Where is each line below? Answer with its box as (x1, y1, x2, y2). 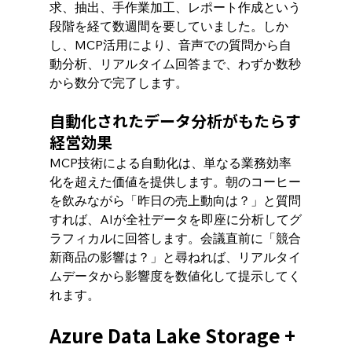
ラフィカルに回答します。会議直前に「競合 (49, 229, 301, 246)
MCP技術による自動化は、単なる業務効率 (49, 154, 291, 170)
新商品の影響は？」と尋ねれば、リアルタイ (49, 248, 301, 265)
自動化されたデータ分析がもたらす (49, 112, 301, 129)
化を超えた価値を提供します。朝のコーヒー (49, 173, 301, 189)
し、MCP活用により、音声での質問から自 (49, 36, 291, 53)
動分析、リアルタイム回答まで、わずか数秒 (49, 55, 301, 71)
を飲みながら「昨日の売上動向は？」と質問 (49, 192, 301, 208)
